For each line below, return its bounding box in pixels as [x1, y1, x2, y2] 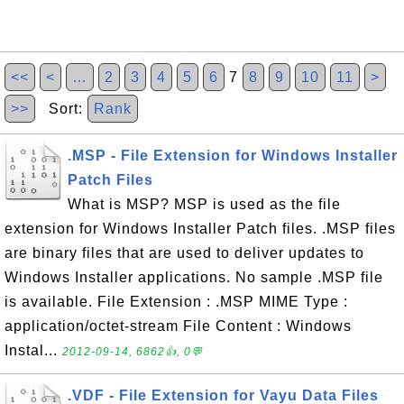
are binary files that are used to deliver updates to [5, 245, 364, 261]
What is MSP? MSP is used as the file [68, 197, 341, 212]
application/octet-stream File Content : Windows [5, 318, 352, 334]
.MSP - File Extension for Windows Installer [68, 148, 398, 163]
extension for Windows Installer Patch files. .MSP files [5, 221, 396, 236]
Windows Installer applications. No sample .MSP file [5, 270, 383, 285]
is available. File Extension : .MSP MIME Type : [5, 294, 348, 309]
